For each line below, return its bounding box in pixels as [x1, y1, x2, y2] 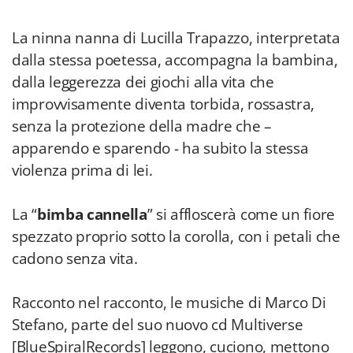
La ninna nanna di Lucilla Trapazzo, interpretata [12, 28, 340, 48]
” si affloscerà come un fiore [147, 204, 335, 225]
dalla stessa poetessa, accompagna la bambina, [12, 50, 338, 70]
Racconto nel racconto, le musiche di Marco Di [12, 292, 326, 313]
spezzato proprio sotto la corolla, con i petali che [12, 226, 340, 247]
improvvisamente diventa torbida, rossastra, [12, 94, 315, 114]
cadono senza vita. [12, 248, 138, 269]
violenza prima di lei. [12, 160, 153, 180]
